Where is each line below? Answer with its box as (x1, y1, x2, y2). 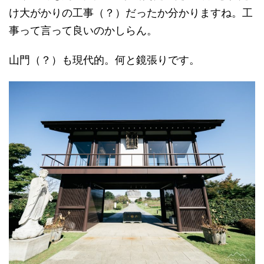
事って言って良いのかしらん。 (9, 24, 157, 37)
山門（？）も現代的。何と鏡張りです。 (9, 54, 200, 66)
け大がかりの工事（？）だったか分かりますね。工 (9, 6, 253, 19)
